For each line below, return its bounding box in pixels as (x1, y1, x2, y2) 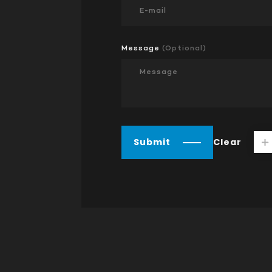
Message (121, 42, 163, 53)
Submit (134, 135, 171, 148)
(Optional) (162, 42, 207, 53)
